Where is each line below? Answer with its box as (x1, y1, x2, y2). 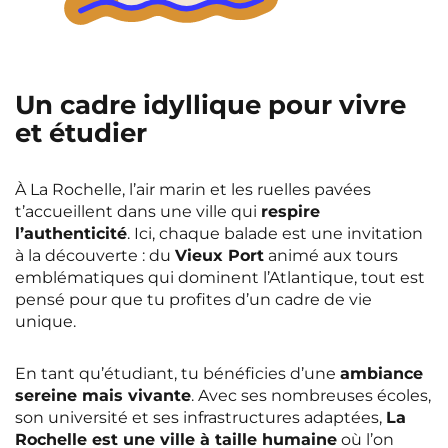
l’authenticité (15, 224, 127, 244)
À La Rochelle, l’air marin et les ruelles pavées (15, 180, 371, 200)
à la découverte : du (15, 246, 175, 266)
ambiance (340, 364, 423, 384)
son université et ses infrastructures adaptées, (15, 408, 386, 428)
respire (261, 202, 320, 222)
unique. (15, 312, 76, 332)
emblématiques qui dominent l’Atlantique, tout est (15, 268, 425, 288)
